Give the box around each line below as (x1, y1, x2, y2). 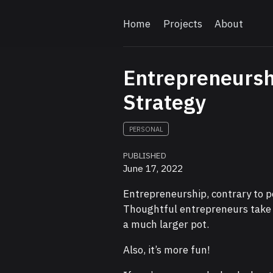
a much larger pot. (123, 217, 210, 231)
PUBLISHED (123, 150, 167, 161)
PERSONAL (129, 124, 163, 133)
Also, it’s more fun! (123, 243, 211, 257)
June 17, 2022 (123, 162, 183, 175)
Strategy (123, 88, 207, 115)
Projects (163, 16, 202, 30)
